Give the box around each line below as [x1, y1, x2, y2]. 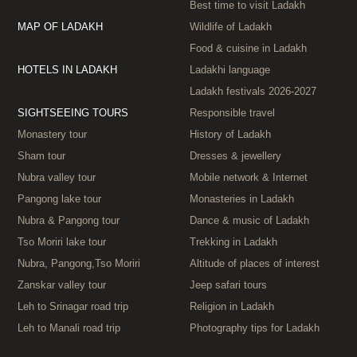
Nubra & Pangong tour [18, 214, 120, 227]
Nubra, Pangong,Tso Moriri [18, 257, 140, 270]
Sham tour [18, 150, 65, 163]
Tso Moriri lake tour [18, 236, 106, 249]
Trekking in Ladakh [190, 236, 277, 249]
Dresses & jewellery [190, 150, 281, 163]
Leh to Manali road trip [18, 322, 120, 335]
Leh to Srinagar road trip [18, 300, 128, 313]
